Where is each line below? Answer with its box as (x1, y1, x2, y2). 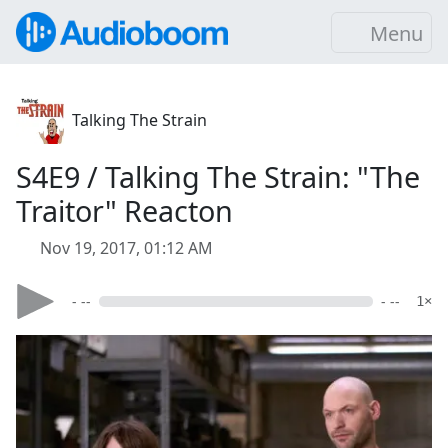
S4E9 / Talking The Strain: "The (16, 157, 420, 196)
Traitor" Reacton (16, 191, 233, 230)
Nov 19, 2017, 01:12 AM (40, 237, 213, 259)
